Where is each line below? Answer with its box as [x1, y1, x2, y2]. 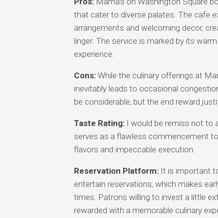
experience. [73, 49, 114, 59]
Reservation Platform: [73, 165, 159, 176]
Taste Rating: [73, 118, 125, 128]
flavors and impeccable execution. [73, 144, 195, 154]
